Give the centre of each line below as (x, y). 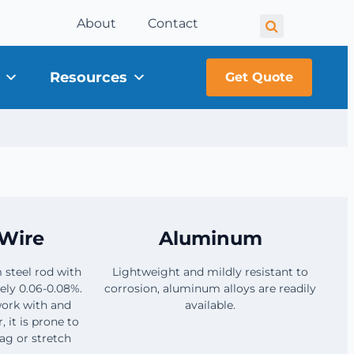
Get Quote (260, 77)
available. (210, 305)
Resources (88, 78)
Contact (173, 23)
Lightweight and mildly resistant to (210, 271)
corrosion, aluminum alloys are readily (210, 288)
